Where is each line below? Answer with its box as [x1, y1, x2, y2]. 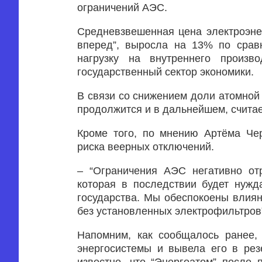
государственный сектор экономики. [77, 66, 254, 78]
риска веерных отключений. [77, 141, 214, 153]
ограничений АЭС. [77, 2, 167, 13]
